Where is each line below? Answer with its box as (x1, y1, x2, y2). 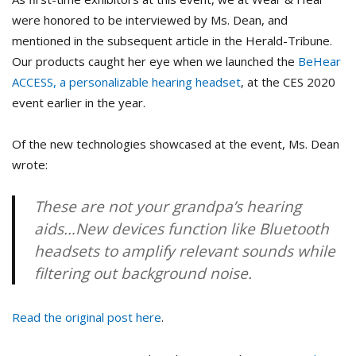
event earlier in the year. (12, 94, 145, 110)
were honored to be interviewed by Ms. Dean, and (12, 11, 288, 28)
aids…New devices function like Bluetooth (34, 219, 329, 240)
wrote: (12, 157, 48, 172)
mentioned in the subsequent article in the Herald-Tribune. (12, 32, 332, 48)
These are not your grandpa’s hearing (34, 196, 301, 218)
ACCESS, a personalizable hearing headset (12, 73, 241, 90)
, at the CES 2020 (241, 73, 335, 90)
